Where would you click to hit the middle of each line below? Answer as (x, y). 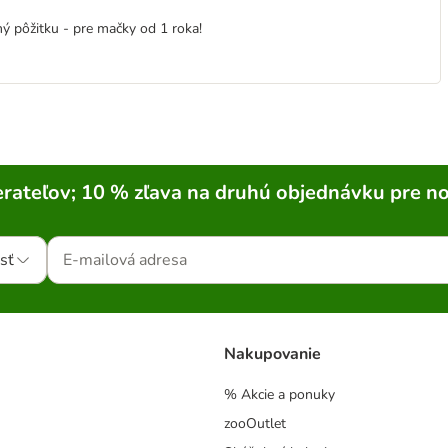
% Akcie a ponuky (279, 395)
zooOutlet (255, 424)
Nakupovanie (272, 354)
